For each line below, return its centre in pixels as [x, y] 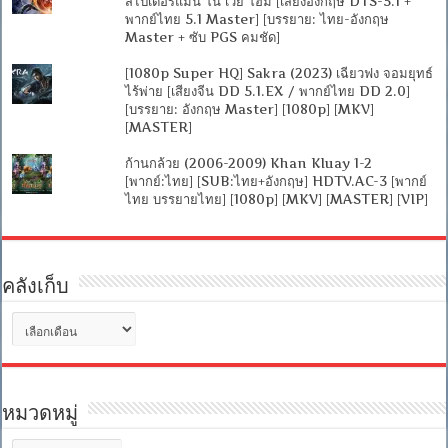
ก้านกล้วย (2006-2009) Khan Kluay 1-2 [248, 162]
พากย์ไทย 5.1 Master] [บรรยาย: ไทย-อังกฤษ [256, 18]
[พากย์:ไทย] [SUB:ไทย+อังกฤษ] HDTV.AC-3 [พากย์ [275, 180]
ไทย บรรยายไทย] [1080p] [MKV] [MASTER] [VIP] [276, 198]
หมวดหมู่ [40, 414]
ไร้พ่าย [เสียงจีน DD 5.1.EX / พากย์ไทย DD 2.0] [267, 90]
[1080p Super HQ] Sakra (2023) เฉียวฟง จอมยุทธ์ [278, 72]
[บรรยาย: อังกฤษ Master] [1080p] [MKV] [249, 108]
